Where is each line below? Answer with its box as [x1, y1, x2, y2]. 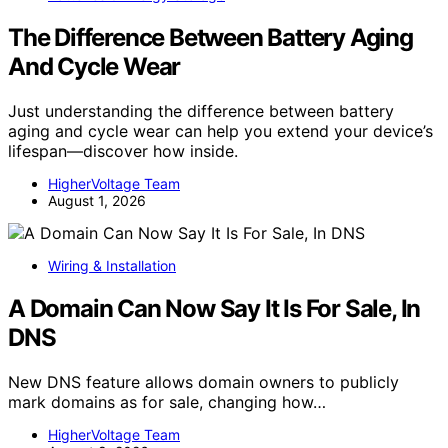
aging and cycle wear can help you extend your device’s [8, 121, 433, 142]
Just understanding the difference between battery [8, 101, 394, 122]
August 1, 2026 [48, 192, 146, 210]
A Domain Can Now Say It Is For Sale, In [8, 294, 421, 324]
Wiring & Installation [48, 257, 176, 275]
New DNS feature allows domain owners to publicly [8, 372, 399, 393]
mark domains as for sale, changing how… [8, 392, 326, 413]
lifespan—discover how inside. [8, 141, 238, 162]
